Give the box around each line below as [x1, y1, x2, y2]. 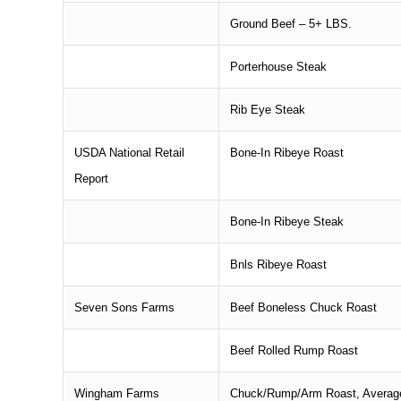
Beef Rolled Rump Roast [230, 343, 359, 357]
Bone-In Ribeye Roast [230, 145, 345, 159]
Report [74, 171, 109, 185]
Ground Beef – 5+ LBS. [230, 16, 353, 30]
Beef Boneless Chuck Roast [230, 300, 378, 314]
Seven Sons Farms [74, 300, 175, 314]
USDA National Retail [74, 145, 185, 159]
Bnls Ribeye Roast [230, 257, 328, 271]
